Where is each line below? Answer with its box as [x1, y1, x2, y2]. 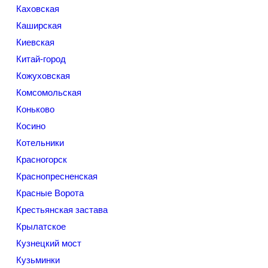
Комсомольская [16, 87, 81, 98]
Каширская [16, 20, 62, 31]
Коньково [16, 104, 54, 114]
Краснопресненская [16, 171, 98, 181]
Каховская [16, 4, 59, 14]
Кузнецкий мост [16, 238, 81, 248]
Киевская [16, 37, 54, 47]
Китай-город [16, 54, 66, 64]
